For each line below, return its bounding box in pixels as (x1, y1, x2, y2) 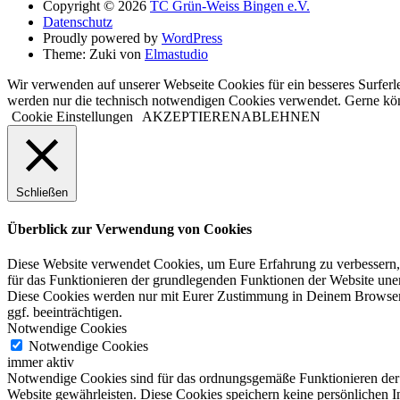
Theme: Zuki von (43, 46, 145, 62)
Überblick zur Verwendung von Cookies (7, 221, 252, 237)
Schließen (16, 186, 68, 200)
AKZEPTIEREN (142, 109, 241, 125)
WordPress (162, 30, 222, 46)
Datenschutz (43, 14, 112, 30)
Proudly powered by (43, 30, 162, 46)
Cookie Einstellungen (12, 109, 133, 125)
